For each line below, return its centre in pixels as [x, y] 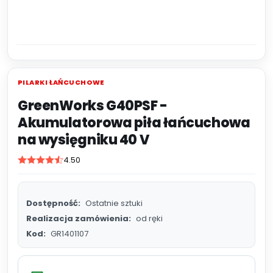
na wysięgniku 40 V [83, 140]
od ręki [149, 218]
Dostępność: [53, 203]
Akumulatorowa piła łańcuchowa [134, 123]
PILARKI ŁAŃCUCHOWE [61, 82]
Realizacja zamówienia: [79, 218]
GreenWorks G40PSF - [93, 106]
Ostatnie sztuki [114, 203]
